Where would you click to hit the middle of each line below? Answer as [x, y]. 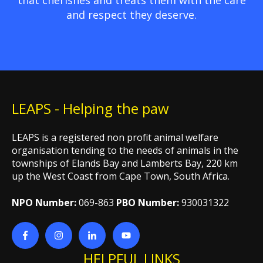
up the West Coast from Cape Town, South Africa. [122, 176]
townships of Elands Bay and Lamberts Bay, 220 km [125, 163]
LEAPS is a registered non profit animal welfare [115, 138]
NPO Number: [45, 202]
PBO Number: [149, 202]
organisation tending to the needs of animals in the [125, 151]
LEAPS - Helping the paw [90, 108]
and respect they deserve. [131, 14]
